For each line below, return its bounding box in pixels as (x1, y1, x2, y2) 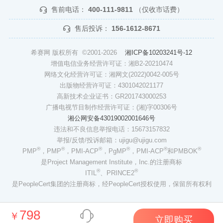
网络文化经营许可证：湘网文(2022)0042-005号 (44, 70, 179, 78)
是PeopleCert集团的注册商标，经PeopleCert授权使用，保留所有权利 (11, 180, 212, 188)
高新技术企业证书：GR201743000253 (57, 92, 166, 100)
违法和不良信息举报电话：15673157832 (53, 125, 170, 133)
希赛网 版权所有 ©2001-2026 (31, 48, 125, 56)
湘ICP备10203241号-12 (125, 48, 192, 56)
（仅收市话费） (134, 5, 184, 13)
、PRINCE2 (100, 169, 134, 177)
